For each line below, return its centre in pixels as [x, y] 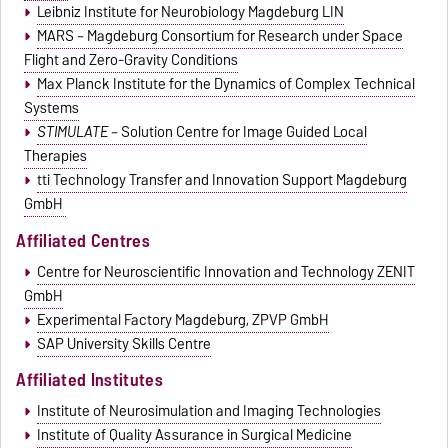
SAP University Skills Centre [123, 343]
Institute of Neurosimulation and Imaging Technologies [208, 411]
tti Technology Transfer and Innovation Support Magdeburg [221, 180]
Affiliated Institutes [89, 380]
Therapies [56, 156]
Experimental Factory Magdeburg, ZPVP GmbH [182, 319]
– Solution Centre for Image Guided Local [237, 132]
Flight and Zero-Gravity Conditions [131, 60]
